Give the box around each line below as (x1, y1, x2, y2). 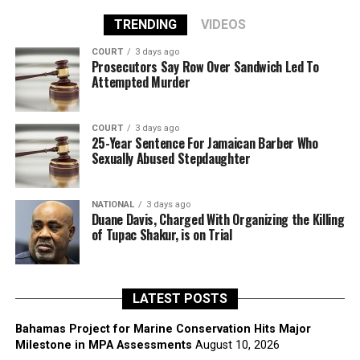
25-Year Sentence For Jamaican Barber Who (91, 133, 318, 153)
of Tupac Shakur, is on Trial (91, 225, 232, 244)
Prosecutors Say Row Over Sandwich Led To (91, 57, 319, 76)
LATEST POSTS (132, 291, 227, 306)
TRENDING (113, 17, 177, 32)
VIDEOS (200, 17, 246, 32)
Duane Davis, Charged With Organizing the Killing (91, 210, 345, 229)
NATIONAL (91, 199, 134, 210)
